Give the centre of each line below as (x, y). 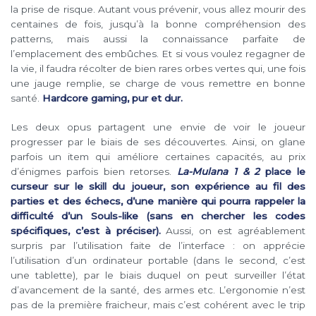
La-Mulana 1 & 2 (216, 171)
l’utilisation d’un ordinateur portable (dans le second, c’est (158, 260)
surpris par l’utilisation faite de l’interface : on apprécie (158, 245)
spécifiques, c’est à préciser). (86, 230)
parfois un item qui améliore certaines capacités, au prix (158, 156)
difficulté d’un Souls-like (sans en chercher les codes (158, 215)
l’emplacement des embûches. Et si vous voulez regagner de (158, 54)
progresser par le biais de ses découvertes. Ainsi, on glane (158, 141)
